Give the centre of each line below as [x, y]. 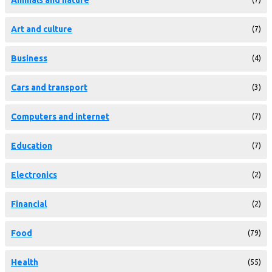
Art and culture [42, 29]
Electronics [34, 175]
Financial [29, 204]
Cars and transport [49, 87]
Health [25, 262]
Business [29, 58]
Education [32, 145]
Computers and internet [60, 116]
